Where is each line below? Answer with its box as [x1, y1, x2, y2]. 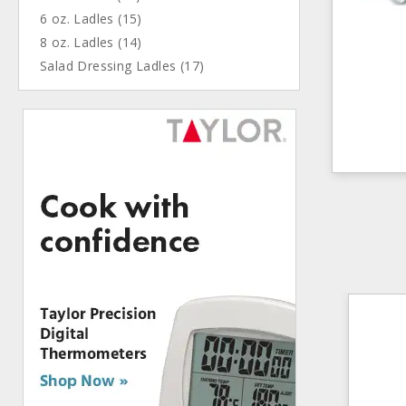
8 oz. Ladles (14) [40, 34, 142, 52]
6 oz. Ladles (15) [40, 10, 142, 28]
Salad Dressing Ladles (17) [40, 57, 205, 75]
